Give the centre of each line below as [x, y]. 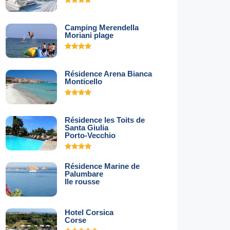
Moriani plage [89, 35]
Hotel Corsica [89, 212]
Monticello [83, 81]
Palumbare [84, 174]
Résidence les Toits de [105, 120]
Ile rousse [82, 181]
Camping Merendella [102, 27]
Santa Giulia [87, 128]
